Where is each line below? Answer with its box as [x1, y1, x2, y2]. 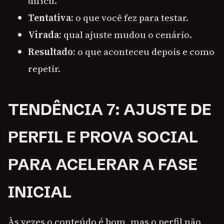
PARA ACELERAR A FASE [8, 155, 197, 174]
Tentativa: [28, 11, 73, 24]
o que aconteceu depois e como [75, 45, 214, 58]
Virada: [28, 28, 61, 41]
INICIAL [8, 182, 71, 202]
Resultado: [28, 45, 75, 58]
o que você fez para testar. [73, 11, 188, 24]
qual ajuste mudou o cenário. [61, 28, 192, 41]
